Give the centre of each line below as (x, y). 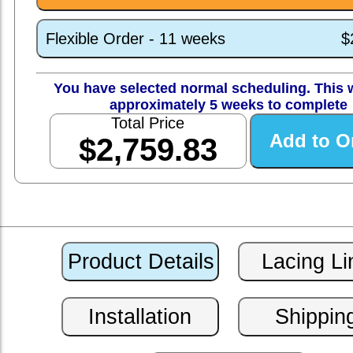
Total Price (148, 123)
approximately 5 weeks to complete (229, 105)
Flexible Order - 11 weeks (135, 38)
